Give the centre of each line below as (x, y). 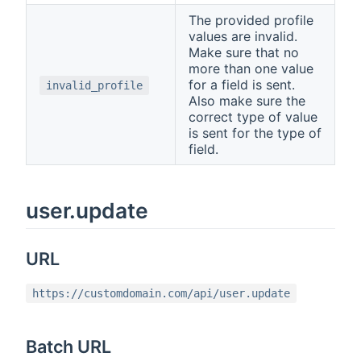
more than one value (251, 68)
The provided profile (251, 20)
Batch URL (69, 346)
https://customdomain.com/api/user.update (161, 293)
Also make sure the (247, 100)
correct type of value (253, 116)
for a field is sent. (242, 84)
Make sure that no (244, 52)
